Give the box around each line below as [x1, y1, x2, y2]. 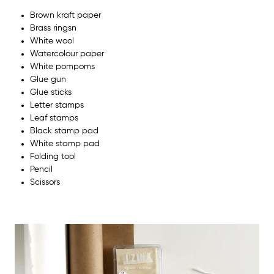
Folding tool [30, 152, 76, 161]
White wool [30, 36, 74, 45]
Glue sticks [30, 87, 72, 97]
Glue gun [30, 75, 66, 84]
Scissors [30, 177, 60, 187]
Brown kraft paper [30, 10, 101, 20]
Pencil [30, 165, 53, 174]
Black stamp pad [30, 126, 98, 135]
